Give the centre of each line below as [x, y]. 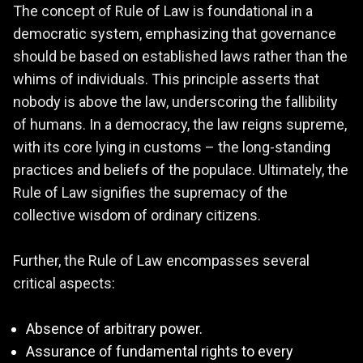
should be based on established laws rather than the [180, 57]
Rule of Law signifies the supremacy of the [150, 193]
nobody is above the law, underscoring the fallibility [175, 102]
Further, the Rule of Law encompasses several [161, 261]
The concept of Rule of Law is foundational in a [163, 11]
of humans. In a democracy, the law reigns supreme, [180, 125]
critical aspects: [64, 284]
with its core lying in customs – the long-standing [172, 147]
